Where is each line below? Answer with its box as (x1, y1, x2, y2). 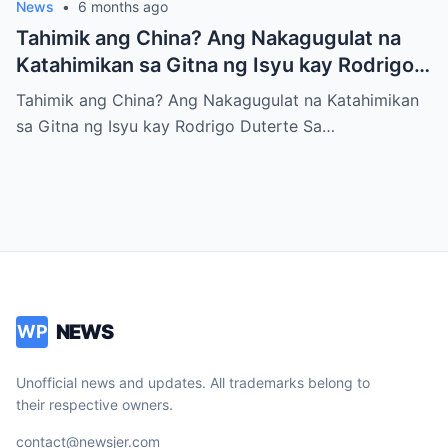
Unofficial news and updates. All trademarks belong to (16, 373, 370, 391)
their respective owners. (16, 395, 173, 413)
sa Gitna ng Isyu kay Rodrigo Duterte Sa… (16, 115, 335, 136)
